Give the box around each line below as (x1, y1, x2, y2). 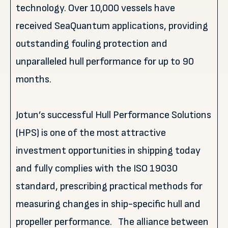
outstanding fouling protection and (16, 38, 167, 50)
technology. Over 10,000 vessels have (16, 2, 175, 14)
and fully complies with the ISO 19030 (16, 162, 178, 175)
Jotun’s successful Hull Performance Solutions (16, 109, 211, 121)
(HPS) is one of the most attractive (16, 127, 166, 139)
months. (16, 73, 51, 85)
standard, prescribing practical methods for (16, 180, 203, 192)
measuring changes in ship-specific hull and (16, 198, 201, 210)
